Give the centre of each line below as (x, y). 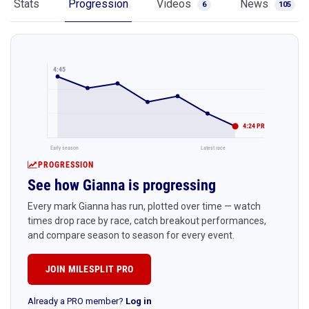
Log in (139, 301)
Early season (65, 147)
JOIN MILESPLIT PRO (90, 269)
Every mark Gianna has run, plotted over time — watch (144, 206)
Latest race (213, 147)
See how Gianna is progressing (122, 185)
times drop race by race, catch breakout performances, (147, 220)
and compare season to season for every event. (131, 235)
